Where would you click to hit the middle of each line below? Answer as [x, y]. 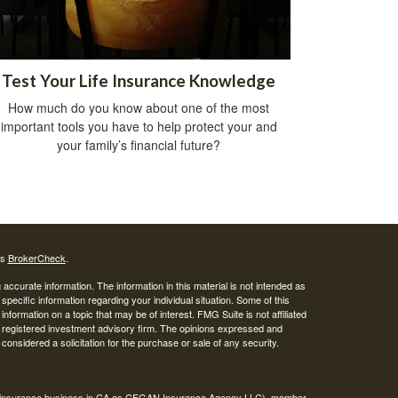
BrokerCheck [36, 257]
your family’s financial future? [139, 144]
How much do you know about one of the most [139, 107]
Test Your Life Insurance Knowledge [139, 80]
